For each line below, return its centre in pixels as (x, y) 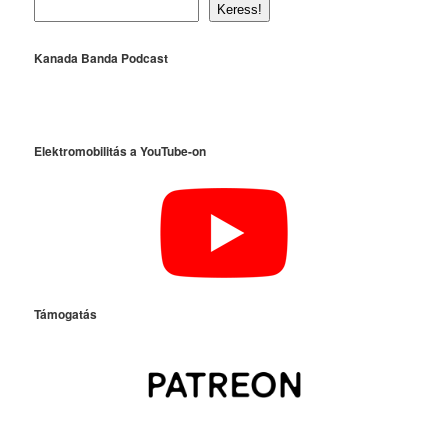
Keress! (240, 10)
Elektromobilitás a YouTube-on (120, 151)
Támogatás (66, 313)
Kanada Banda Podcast (101, 58)
